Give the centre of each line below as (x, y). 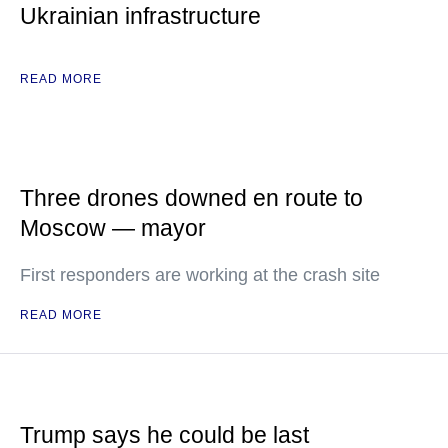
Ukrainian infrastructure (140, 16)
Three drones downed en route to (191, 198)
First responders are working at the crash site (200, 275)
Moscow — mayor (113, 228)
